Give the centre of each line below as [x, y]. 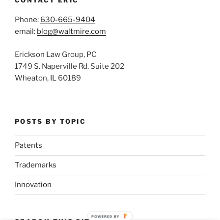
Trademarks [36, 165]
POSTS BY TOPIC [51, 122]
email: [26, 32]
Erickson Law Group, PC [56, 54]
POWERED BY [105, 216]
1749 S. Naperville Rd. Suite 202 [69, 66]
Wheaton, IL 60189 [48, 78]
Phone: [27, 20]
